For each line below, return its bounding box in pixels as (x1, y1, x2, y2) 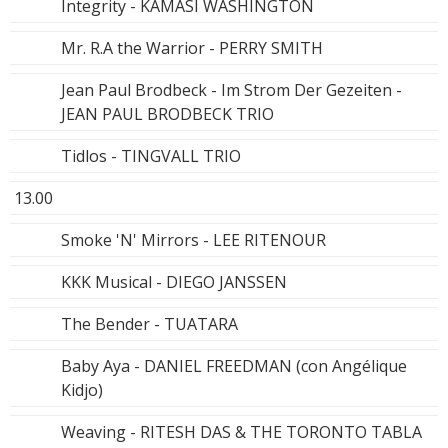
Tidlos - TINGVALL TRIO (61, 144, 241, 167)
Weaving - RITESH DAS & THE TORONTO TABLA (61, 420, 422, 443)
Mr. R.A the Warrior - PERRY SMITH (61, 36, 323, 59)
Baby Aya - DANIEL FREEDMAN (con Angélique (61, 354, 407, 377)
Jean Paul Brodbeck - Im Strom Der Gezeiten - (61, 78, 402, 101)
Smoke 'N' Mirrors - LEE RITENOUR (61, 228, 326, 251)
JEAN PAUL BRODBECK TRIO (61, 102, 274, 125)
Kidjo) (61, 378, 103, 401)
